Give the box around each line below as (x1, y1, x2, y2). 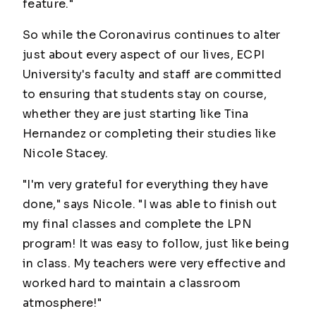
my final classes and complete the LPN (23, 217, 252, 231)
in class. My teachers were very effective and (23, 256, 286, 271)
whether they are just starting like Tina (23, 107, 249, 121)
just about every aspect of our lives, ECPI (23, 47, 265, 62)
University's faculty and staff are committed (23, 67, 282, 82)
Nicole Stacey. (23, 146, 109, 161)
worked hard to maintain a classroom (23, 276, 241, 291)
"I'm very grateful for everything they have (23, 177, 269, 192)
